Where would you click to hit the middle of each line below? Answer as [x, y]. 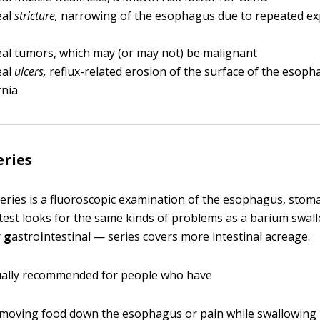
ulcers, [32, 71]
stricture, [38, 16]
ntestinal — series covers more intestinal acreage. [177, 236]
